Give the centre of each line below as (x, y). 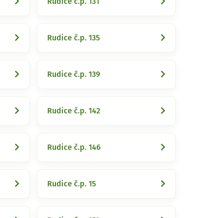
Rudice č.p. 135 (73, 38)
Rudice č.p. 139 (74, 74)
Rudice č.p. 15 (72, 184)
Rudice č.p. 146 (74, 147)
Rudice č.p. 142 (74, 111)
